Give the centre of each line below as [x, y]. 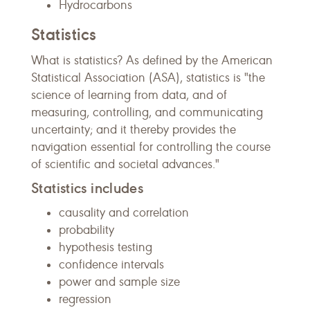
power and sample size [119, 282]
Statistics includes [88, 188]
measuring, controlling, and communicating [147, 112]
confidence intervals [111, 264]
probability [86, 230]
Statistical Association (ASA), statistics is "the [148, 77]
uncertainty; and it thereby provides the [134, 129]
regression [85, 299]
